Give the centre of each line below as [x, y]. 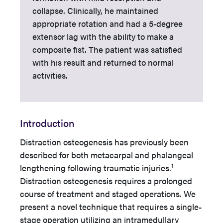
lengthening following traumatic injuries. [96, 168]
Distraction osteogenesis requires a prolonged [106, 181]
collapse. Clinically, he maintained [95, 10]
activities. [50, 75]
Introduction [47, 123]
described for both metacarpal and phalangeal [107, 155]
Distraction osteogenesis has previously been [104, 142]
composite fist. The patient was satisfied [107, 49]
